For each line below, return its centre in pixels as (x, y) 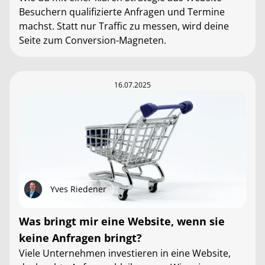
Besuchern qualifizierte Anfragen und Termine (122, 12)
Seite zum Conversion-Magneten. (93, 40)
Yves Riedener (78, 189)
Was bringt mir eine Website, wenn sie (122, 221)
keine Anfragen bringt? (80, 238)
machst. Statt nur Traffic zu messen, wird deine (124, 26)
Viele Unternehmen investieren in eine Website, (125, 253)
